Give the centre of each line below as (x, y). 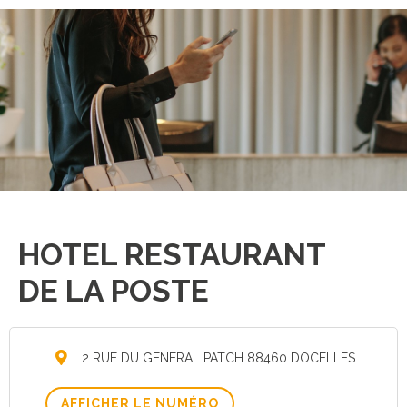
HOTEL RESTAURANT (172, 254)
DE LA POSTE (114, 291)
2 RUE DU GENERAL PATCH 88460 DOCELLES (217, 358)
